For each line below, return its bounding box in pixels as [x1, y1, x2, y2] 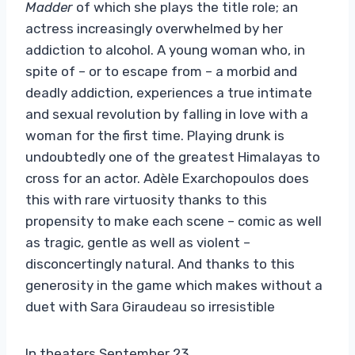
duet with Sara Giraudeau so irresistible [25, 298, 275, 315]
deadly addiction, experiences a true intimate [25, 84, 312, 101]
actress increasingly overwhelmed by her [25, 20, 283, 36]
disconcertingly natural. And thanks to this [25, 255, 295, 272]
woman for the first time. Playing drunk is [25, 127, 284, 143]
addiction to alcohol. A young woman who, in [25, 41, 305, 58]
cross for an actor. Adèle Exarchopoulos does [25, 170, 309, 186]
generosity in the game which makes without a [25, 277, 323, 293]
